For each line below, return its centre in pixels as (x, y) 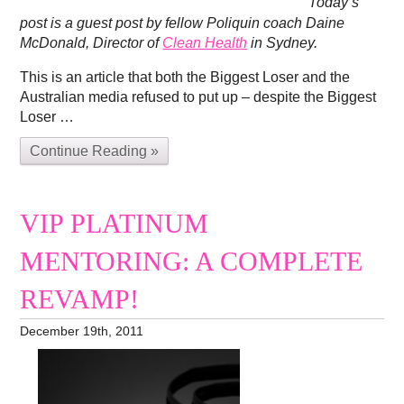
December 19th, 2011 (82, 331)
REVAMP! (80, 299)
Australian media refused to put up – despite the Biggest (198, 96)
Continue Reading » (95, 151)
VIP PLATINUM (115, 223)
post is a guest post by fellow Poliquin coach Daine (183, 23)
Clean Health (205, 42)
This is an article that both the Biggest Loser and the (185, 77)
